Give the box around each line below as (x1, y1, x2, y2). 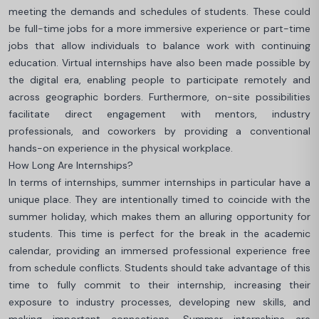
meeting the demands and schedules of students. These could (9, 5, 310, 18)
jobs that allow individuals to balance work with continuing (9, 39, 310, 52)
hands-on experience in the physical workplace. (9, 142, 233, 155)
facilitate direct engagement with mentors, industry (9, 108, 310, 120)
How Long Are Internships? (9, 159, 133, 172)
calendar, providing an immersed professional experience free (9, 244, 310, 257)
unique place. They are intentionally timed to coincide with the (9, 193, 310, 206)
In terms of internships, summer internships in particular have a (9, 176, 310, 189)
